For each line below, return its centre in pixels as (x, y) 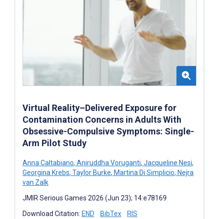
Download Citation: (52, 213)
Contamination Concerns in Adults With (102, 119)
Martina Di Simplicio (143, 172)
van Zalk (35, 182)
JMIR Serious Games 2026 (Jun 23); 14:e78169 (95, 198)
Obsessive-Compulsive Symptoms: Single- (108, 131)
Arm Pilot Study (55, 143)
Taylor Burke (91, 172)
